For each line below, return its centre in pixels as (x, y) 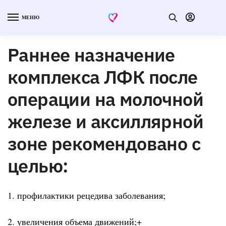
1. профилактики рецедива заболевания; (87, 195)
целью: (38, 165)
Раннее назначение (91, 54)
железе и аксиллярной (105, 121)
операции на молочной (105, 99)
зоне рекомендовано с (104, 143)
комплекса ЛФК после (103, 77)
